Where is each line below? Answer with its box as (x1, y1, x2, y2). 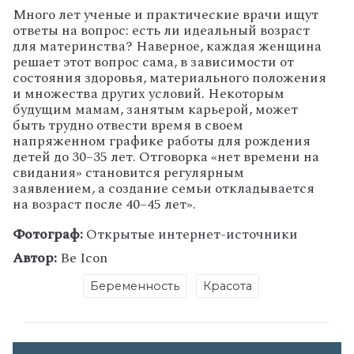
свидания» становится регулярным (13, 162, 244, 184)
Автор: (13, 247, 57, 269)
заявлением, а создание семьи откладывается (13, 178, 314, 200)
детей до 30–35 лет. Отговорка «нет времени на (13, 146, 319, 168)
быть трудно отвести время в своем (13, 115, 243, 137)
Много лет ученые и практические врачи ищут (13, 4, 318, 26)
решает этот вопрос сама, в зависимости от (13, 51, 294, 73)
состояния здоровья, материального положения (13, 67, 326, 89)
